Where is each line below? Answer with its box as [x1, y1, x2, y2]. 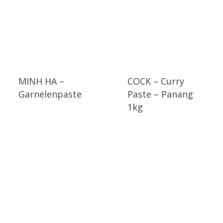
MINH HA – [18, 75, 64, 87]
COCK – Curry [127, 75, 184, 87]
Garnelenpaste [18, 88, 82, 100]
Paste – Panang [127, 88, 193, 100]
